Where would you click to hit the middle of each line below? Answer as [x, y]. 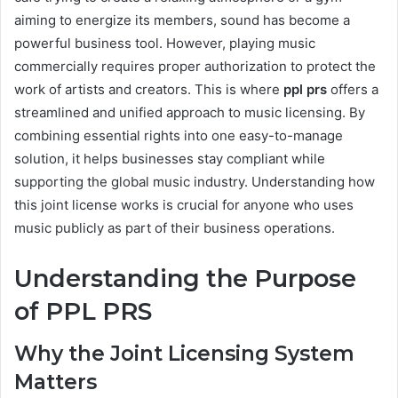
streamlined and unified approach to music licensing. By [190, 112]
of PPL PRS [83, 311]
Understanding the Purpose [185, 278]
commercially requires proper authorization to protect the [195, 66]
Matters [56, 382]
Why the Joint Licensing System [184, 354]
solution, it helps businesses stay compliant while [170, 158]
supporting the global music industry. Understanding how [195, 181]
